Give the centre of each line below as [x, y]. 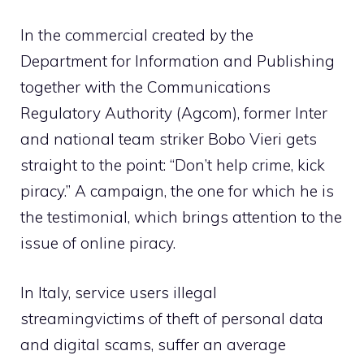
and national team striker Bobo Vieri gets [169, 139]
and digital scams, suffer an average [153, 344]
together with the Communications [145, 87]
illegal [195, 292]
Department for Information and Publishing [178, 61]
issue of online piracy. [98, 243]
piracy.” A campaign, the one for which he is [177, 191]
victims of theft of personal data [209, 318]
